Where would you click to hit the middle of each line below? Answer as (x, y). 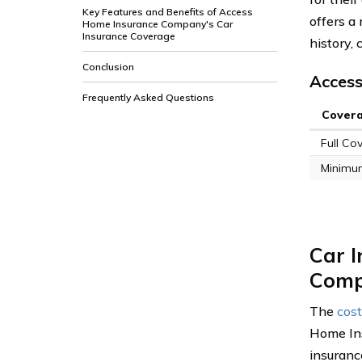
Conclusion (108, 67)
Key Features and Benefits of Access (168, 12)
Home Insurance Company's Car (158, 24)
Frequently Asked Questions (148, 97)
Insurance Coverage (129, 36)
